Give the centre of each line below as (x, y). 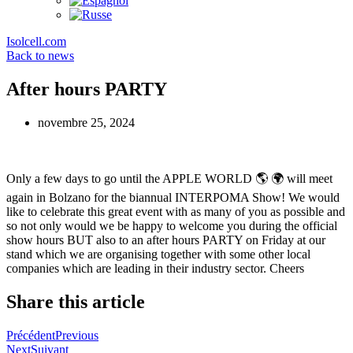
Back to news (40, 56)
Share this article (76, 301)
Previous (77, 335)
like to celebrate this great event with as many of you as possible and (176, 211)
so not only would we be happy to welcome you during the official (172, 225)
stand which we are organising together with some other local (158, 254)
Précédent (31, 335)
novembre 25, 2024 (86, 122)
